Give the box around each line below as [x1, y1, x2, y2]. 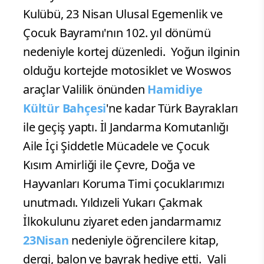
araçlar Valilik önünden [23, 81, 148, 97]
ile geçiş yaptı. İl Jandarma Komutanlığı [23, 118, 229, 135]
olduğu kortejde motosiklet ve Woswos [23, 62, 232, 78]
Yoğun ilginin [168, 43, 240, 60]
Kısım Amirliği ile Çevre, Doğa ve [23, 156, 195, 173]
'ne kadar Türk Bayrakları [106, 100, 239, 116]
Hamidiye [147, 81, 203, 97]
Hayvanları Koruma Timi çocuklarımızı [23, 175, 225, 192]
